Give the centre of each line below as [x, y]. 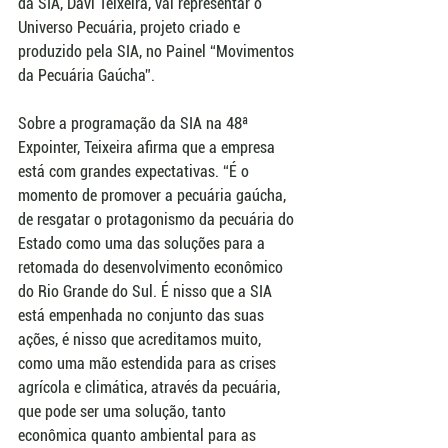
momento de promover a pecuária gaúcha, [154, 196]
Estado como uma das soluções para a [143, 244]
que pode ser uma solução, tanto [124, 412]
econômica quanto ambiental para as [139, 436]
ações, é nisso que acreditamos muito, [141, 340]
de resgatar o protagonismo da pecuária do [158, 220]
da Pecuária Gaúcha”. [86, 76]
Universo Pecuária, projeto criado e [131, 28]
